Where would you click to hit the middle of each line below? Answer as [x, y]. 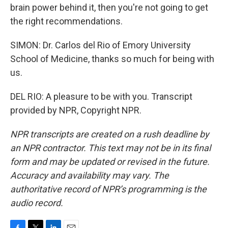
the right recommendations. [66, 21]
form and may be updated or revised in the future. [110, 162]
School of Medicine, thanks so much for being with [112, 59]
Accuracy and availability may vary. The [90, 175]
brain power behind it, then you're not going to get [109, 7]
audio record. [37, 203]
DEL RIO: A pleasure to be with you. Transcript [101, 96]
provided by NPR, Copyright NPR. [76, 110]
